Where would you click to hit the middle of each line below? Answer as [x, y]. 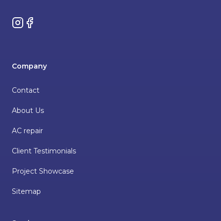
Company [29, 66]
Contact [26, 90]
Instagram [31, 22]
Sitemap [26, 191]
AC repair [27, 130]
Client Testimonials [44, 151]
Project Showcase [43, 171]
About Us [28, 110]
